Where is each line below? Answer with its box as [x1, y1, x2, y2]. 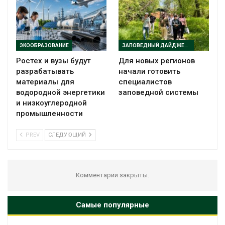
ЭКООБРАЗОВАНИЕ [20, 43, 69, 49]
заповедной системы [119, 88, 198, 97]
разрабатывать [16, 67, 74, 76]
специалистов [119, 77, 172, 87]
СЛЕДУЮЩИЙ [48, 132, 87, 139]
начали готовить [119, 67, 180, 76]
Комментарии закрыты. [76, 171, 149, 179]
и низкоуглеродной [16, 98, 87, 108]
